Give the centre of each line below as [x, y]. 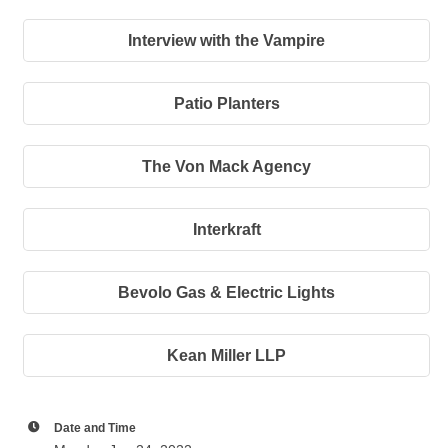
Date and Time [95, 427]
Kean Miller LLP [226, 355]
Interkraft [226, 229]
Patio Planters [226, 103]
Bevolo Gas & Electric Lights [226, 292]
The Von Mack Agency [226, 166]
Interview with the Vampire [226, 40]
